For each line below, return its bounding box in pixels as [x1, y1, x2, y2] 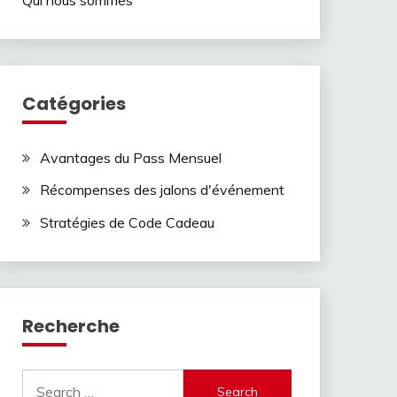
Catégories [21, 90, 126, 116]
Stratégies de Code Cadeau [39, 214, 214, 232]
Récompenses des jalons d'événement [39, 181, 284, 199]
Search [20, 370, 66, 389]
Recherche [21, 314, 120, 339]
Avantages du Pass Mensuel [39, 148, 222, 167]
